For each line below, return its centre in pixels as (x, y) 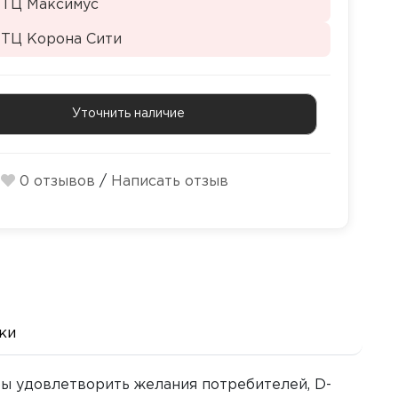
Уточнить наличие (129, 114)
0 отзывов (58, 182)
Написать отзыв (170, 182)
